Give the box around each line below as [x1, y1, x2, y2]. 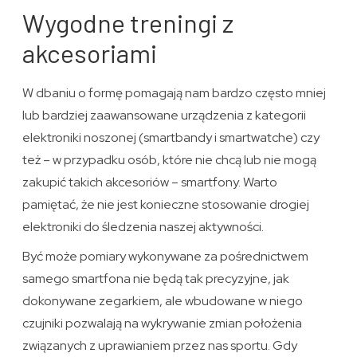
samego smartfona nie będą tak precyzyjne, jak [22, 269, 290, 287]
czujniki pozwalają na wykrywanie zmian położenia [22, 314, 303, 331]
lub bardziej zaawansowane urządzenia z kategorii [22, 106, 307, 124]
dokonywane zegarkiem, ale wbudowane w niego [22, 292, 304, 309]
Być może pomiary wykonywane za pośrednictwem [22, 247, 309, 265]
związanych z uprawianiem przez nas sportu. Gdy [22, 336, 298, 354]
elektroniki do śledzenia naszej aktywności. [22, 218, 265, 235]
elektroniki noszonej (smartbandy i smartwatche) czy [22, 128, 320, 146]
